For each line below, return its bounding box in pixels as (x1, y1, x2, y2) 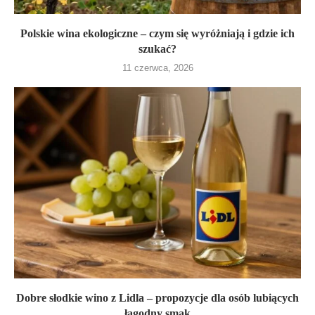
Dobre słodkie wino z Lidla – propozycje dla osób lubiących (16, 292, 299, 304)
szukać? (139, 43, 176, 55)
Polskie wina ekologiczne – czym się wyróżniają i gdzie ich (20, 27, 295, 39)
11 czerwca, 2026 (122, 63, 193, 73)
